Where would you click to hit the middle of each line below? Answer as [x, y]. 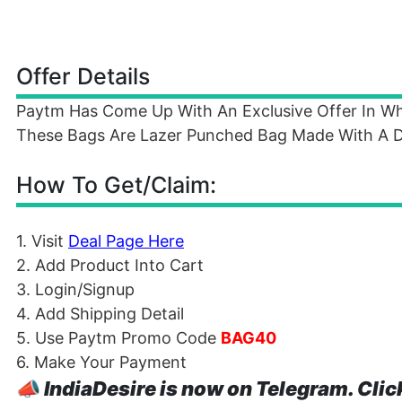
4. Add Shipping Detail [100, 314]
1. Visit [42, 241]
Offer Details [83, 76]
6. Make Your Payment [101, 362]
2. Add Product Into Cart [110, 265]
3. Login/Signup [75, 289]
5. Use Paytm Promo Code [118, 338]
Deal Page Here [126, 241]
